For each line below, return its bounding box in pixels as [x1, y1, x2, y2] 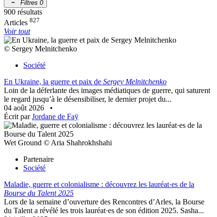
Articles [4, 18, 30, 27]
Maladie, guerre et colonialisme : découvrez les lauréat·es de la [4, 180, 194, 189]
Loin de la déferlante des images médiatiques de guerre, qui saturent [4, 86, 210, 95]
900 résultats [4, 7, 42, 16]
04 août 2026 [4, 104, 46, 112]
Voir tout [4, 27, 30, 36]
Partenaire [23, 155, 54, 164]
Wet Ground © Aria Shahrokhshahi [4, 139, 112, 147]
